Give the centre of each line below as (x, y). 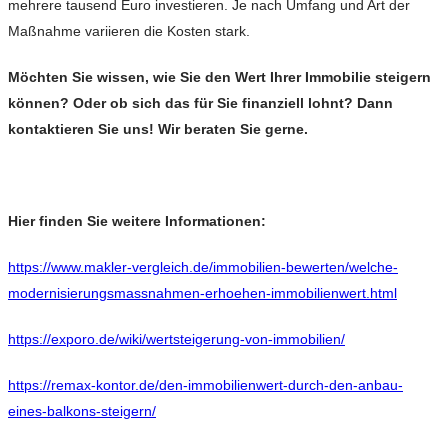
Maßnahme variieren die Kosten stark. (129, 30)
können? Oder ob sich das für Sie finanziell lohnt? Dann (200, 102)
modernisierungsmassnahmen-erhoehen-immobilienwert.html (202, 292)
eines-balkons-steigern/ (82, 410)
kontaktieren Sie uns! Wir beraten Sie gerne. (158, 128)
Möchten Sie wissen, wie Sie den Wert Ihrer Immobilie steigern (219, 76)
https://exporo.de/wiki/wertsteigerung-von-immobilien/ (176, 338)
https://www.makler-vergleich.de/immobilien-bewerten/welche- (203, 266)
